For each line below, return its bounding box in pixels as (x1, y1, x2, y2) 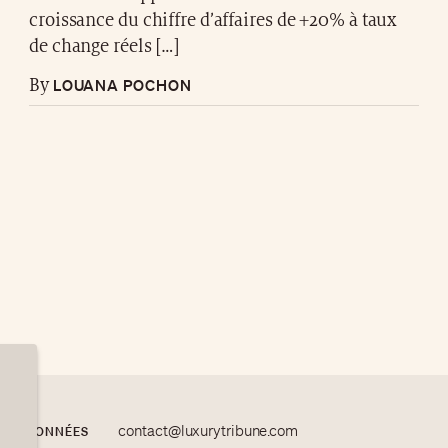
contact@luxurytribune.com (118, 422, 298, 440)
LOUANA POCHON (48, 75, 192, 95)
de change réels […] (29, 37, 181, 56)
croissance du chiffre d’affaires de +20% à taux (29, 11, 398, 30)
